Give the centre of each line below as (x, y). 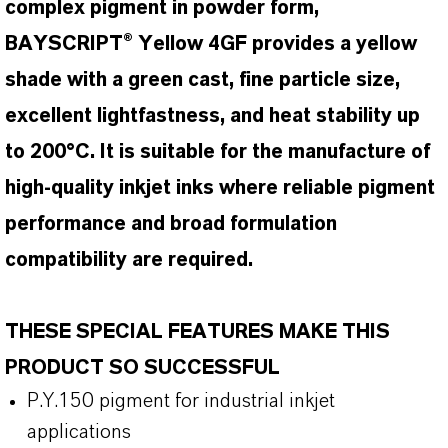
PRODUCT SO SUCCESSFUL (142, 368)
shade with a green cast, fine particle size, (202, 80)
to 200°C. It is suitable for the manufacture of (217, 152)
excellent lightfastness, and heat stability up (212, 116)
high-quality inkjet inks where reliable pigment (220, 188)
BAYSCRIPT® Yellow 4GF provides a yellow (211, 44)
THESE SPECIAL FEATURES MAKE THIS (197, 332)
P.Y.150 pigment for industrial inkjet (181, 401)
